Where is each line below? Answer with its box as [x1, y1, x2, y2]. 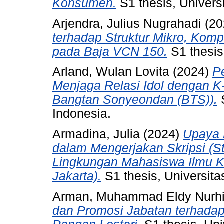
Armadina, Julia [52, 127, 140, 141]
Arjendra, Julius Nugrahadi [52, 16, 201, 30]
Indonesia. [52, 107, 111, 121]
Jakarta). [52, 169, 101, 183]
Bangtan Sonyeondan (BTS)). [52, 93, 217, 107]
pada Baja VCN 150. [52, 44, 167, 58]
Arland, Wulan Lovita [52, 65, 169, 79]
